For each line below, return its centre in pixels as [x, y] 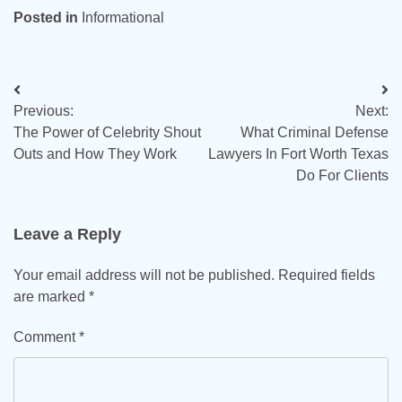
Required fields [327, 275]
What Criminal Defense [315, 133]
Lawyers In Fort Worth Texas [298, 154]
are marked [51, 297]
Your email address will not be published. [144, 275]
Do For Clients [342, 176]
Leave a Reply [67, 235]
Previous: [44, 111]
